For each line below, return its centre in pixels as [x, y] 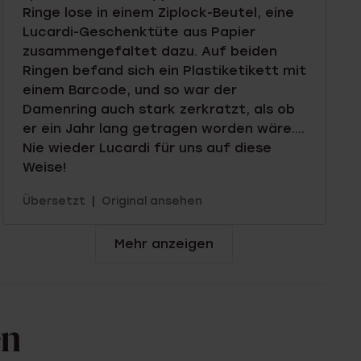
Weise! [44, 168]
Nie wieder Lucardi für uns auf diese [147, 148]
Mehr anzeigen [164, 244]
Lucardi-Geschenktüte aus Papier [139, 32]
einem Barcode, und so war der [129, 90]
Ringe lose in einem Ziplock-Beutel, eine [158, 13]
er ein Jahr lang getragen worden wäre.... [163, 129]
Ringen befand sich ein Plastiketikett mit [164, 71]
